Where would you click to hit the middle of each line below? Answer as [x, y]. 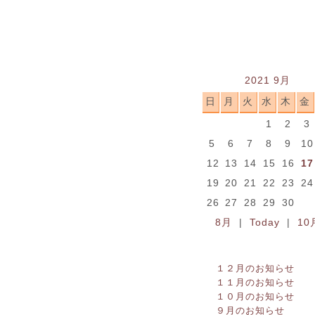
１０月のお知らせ [255, 296]
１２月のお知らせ [255, 268]
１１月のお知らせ [255, 282]
